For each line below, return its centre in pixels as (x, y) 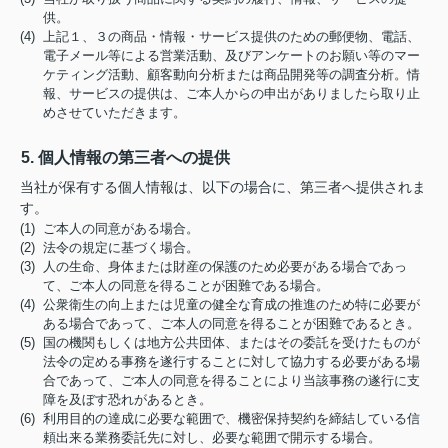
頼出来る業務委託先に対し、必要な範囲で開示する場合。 (212, 437)
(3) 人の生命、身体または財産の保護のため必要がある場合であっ (213, 266)
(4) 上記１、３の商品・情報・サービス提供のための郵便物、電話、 (220, 36)
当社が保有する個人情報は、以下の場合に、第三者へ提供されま (223, 187)
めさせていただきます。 (115, 112)
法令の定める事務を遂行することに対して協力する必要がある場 (232, 361)
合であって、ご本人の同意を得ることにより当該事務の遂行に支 (232, 380)
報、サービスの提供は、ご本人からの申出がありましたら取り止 (232, 93)
